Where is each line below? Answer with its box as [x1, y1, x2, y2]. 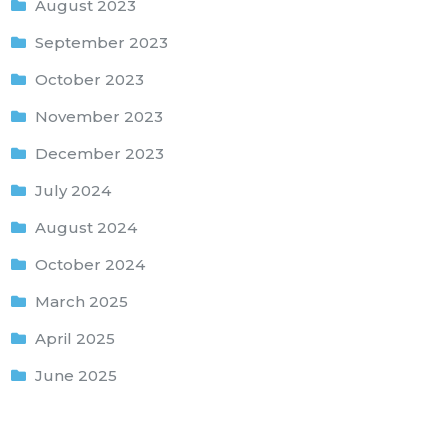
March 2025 [35, 291, 129, 311]
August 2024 [35, 217, 138, 237]
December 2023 [35, 143, 165, 163]
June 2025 [35, 365, 118, 385]
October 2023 [35, 69, 145, 89]
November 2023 [35, 106, 164, 126]
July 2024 [35, 180, 112, 200]
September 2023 [35, 32, 169, 52]
